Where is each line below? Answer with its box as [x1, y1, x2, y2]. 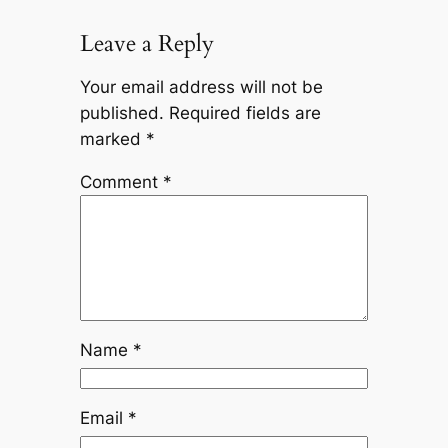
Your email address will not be [79, 76, 323, 97]
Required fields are [168, 102, 321, 123]
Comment [79, 171, 163, 192]
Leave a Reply [79, 28, 214, 60]
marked [79, 128, 146, 149]
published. [79, 102, 164, 123]
